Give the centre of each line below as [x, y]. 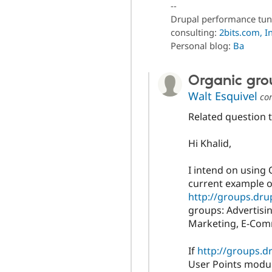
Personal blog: [202, 46]
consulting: [195, 32]
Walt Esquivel [223, 96]
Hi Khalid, [209, 144]
